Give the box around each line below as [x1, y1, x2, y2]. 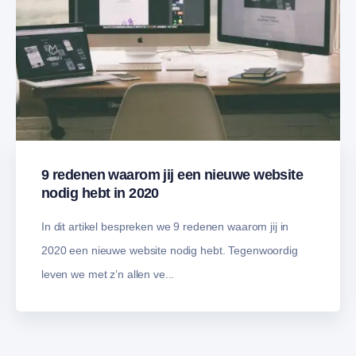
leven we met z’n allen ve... [41, 268, 175, 281]
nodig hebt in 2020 [41, 185, 159, 202]
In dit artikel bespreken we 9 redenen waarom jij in [41, 220, 289, 234]
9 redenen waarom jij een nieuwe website [41, 167, 304, 184]
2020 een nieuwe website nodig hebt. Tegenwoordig [41, 244, 298, 257]
